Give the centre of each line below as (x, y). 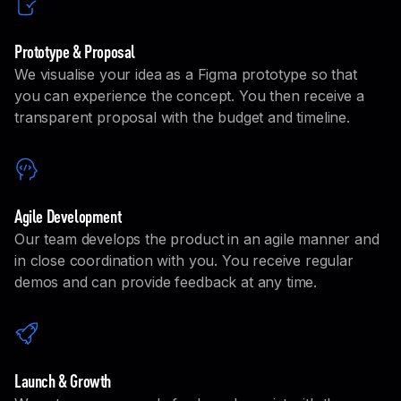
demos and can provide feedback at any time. (166, 282)
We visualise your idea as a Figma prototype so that (186, 74)
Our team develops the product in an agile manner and (197, 239)
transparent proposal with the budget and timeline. (182, 117)
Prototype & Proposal (75, 51)
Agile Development (68, 215)
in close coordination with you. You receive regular (184, 260)
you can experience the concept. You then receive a (189, 95)
